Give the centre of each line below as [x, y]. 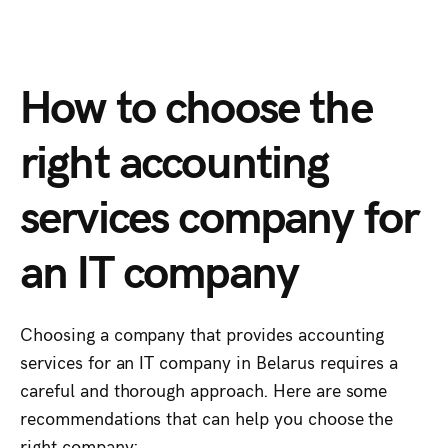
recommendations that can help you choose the [207, 417]
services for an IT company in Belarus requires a [209, 361]
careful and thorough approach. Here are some [204, 389]
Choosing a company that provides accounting [202, 333]
